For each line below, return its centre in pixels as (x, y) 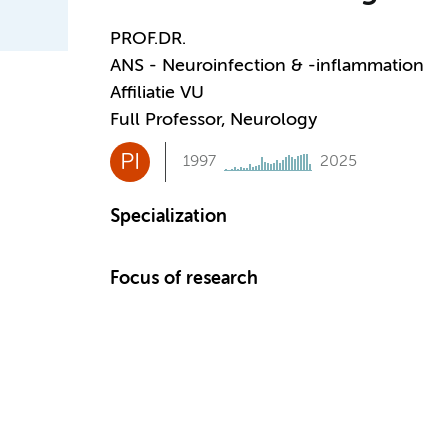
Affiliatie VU (156, 93)
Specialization (168, 217)
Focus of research (183, 279)
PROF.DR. (147, 39)
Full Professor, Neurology (213, 120)
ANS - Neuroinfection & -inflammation (266, 66)
